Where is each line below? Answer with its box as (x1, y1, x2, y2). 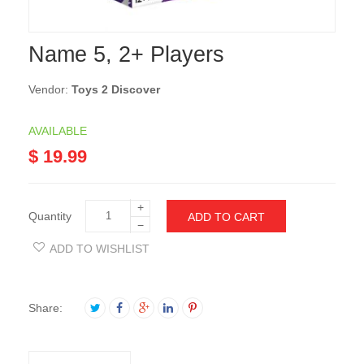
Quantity (28, 210, 71, 223)
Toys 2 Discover (71, 83, 160, 97)
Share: (28, 301, 63, 314)
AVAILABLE (28, 124, 87, 138)
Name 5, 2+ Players (28, 42, 224, 67)
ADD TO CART (188, 210, 265, 224)
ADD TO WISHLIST (50, 242, 149, 256)
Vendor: (28, 83, 71, 97)
